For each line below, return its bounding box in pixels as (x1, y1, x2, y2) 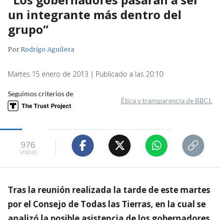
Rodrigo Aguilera (21, 44, 74, 55)
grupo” (8, 21, 49, 37)
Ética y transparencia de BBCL (121, 96, 212, 105)
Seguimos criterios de (8, 89, 73, 98)
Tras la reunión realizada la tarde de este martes (8, 184, 210, 195)
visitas (19, 148, 37, 157)
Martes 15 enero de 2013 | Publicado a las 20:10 (8, 69, 163, 79)
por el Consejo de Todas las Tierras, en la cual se (8, 198, 206, 210)
